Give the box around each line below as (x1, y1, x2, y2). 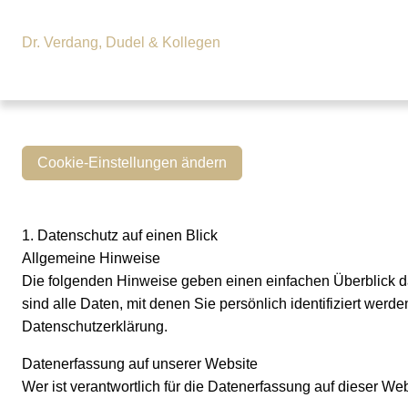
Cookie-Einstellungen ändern (37, 154, 227, 170)
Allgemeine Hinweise (22, 250, 160, 267)
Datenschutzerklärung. (22, 319, 168, 335)
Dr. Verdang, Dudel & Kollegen (22, 35, 220, 51)
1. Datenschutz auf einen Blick (22, 228, 218, 244)
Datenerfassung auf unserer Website (22, 356, 258, 372)
